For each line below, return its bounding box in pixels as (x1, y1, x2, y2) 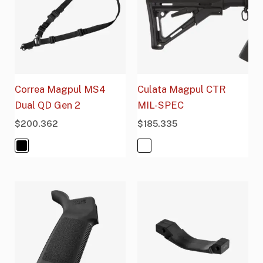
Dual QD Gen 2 (15, 99, 81, 112)
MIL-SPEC (137, 99, 184, 112)
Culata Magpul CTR (137, 83, 226, 96)
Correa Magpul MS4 (15, 83, 106, 96)
